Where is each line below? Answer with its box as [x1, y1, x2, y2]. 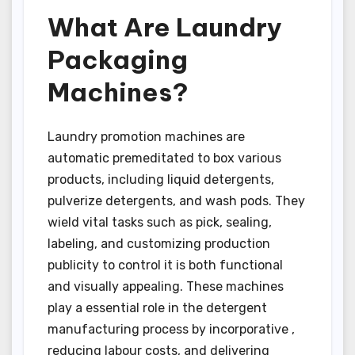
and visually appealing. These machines [48, 279, 284, 295]
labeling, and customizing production [48, 236, 270, 252]
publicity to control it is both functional [48, 258, 283, 273]
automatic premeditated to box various [48, 151, 281, 166]
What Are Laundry [48, 10, 282, 43]
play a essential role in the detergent [48, 300, 267, 316]
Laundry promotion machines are [48, 129, 245, 145]
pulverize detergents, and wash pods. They [48, 193, 305, 209]
